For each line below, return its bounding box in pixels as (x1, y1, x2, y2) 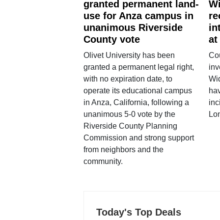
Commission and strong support (83, 134, 194, 142)
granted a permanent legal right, (83, 63, 194, 72)
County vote (83, 34, 140, 45)
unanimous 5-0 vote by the (83, 110, 175, 119)
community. (83, 157, 123, 166)
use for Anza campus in (83, 10, 193, 22)
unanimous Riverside (83, 22, 183, 33)
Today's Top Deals (96, 207, 181, 218)
